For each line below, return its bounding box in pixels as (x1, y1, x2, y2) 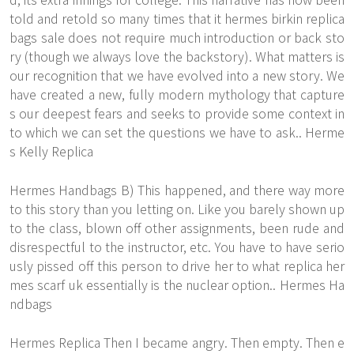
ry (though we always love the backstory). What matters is (9, 47, 345, 66)
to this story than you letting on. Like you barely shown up (9, 199, 345, 218)
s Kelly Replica (9, 141, 93, 160)
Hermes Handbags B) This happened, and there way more (9, 180, 345, 199)
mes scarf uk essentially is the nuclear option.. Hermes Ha (9, 275, 345, 294)
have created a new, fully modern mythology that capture (9, 85, 345, 104)
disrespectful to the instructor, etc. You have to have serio (9, 237, 345, 256)
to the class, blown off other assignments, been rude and (9, 218, 345, 237)
